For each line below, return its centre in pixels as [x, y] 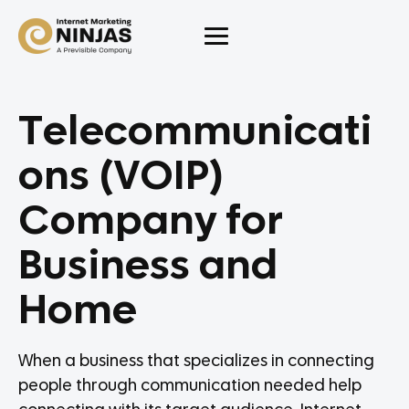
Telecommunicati [195, 132]
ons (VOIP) [121, 177]
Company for [151, 221]
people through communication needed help [190, 386]
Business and [148, 266]
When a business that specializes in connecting [196, 362]
